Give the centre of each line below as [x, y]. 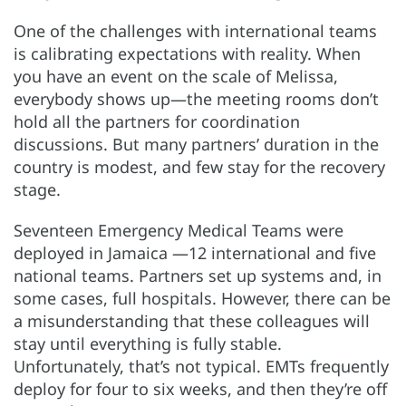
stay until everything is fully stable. [148, 343]
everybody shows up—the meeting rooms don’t [196, 98]
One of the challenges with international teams [195, 30]
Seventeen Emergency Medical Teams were [179, 230]
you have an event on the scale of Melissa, [176, 76]
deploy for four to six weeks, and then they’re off [200, 388]
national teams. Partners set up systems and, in [198, 275]
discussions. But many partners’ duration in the [196, 144]
